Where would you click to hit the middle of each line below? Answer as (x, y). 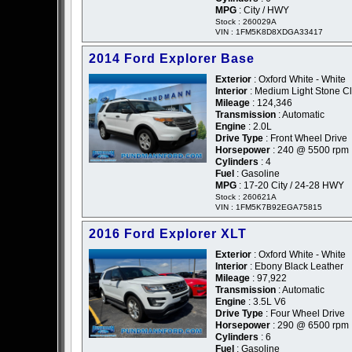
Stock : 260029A (246, 22)
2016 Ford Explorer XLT (168, 234)
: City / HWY (263, 11)
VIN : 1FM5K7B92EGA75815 (269, 207)
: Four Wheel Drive (304, 314)
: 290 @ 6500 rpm (310, 326)
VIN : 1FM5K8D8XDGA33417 (269, 32)
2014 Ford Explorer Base (172, 59)
